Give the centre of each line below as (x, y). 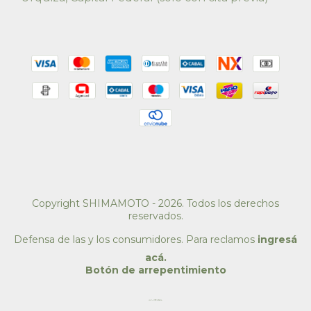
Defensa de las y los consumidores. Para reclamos (134, 239)
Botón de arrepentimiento (155, 270)
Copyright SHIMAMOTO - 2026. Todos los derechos (155, 203)
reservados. (155, 216)
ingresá (277, 239)
